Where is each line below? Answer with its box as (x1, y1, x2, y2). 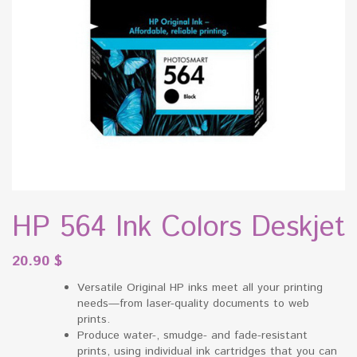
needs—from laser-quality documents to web (77, 295, 309, 312)
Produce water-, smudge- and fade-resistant (77, 327, 308, 343)
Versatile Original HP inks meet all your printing (77, 279, 323, 296)
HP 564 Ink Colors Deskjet (12, 206, 345, 249)
